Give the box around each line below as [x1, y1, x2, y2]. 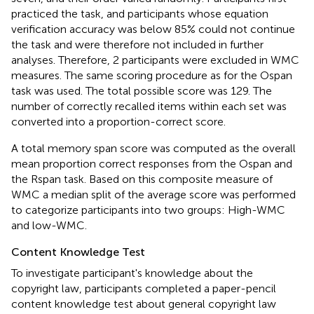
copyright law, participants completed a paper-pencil [11, 281, 276, 295]
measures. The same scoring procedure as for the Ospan [11, 68, 292, 82]
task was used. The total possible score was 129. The [11, 83, 272, 97]
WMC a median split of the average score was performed [11, 187, 296, 201]
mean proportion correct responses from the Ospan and [11, 156, 292, 170]
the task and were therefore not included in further [11, 37, 264, 51]
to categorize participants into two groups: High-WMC [11, 203, 285, 217]
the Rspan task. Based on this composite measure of [11, 172, 273, 186]
